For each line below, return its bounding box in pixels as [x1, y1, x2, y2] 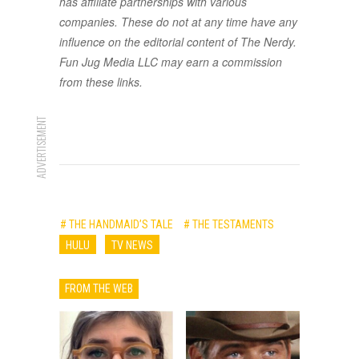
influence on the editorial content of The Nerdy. [59, 34, 296, 50]
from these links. [59, 74, 143, 91]
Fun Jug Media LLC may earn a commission [59, 54, 282, 71]
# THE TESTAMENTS [184, 217, 274, 231]
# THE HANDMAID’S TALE [60, 217, 173, 231]
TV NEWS [111, 238, 153, 252]
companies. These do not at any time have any [59, 14, 297, 30]
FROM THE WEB [65, 282, 133, 296]
